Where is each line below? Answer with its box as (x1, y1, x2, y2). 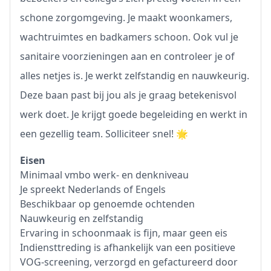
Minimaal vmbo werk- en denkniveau (20, 168, 189, 181)
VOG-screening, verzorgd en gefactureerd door (20, 255, 238, 269)
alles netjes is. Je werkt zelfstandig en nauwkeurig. (20, 69, 249, 82)
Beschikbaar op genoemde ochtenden (20, 197, 195, 211)
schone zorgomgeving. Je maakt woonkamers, (20, 11, 232, 24)
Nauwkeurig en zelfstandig (20, 212, 143, 225)
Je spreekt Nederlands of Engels (20, 183, 166, 196)
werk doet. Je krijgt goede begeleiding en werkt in (20, 108, 247, 121)
